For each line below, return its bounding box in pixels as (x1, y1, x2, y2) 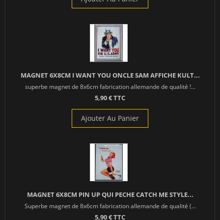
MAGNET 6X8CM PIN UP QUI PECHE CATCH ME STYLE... (27, 190, 193, 199)
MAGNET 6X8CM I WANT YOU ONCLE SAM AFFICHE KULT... (20, 71, 200, 80)
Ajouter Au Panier (81, 113, 139, 123)
